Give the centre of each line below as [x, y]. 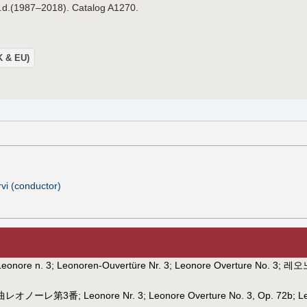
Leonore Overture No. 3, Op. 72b [221, 295]
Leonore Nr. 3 [113, 295]
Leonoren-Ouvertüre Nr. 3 [113, 265]
